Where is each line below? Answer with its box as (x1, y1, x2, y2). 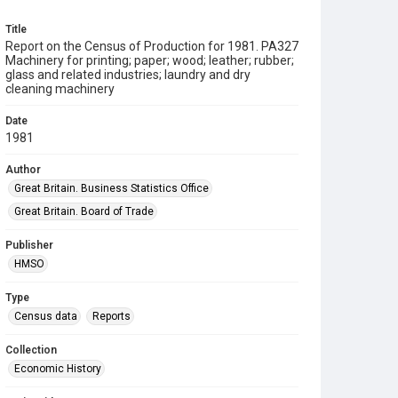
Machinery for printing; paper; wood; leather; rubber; (5, 53, 294, 68)
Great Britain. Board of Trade (14, 205, 154, 218)
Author (5, 163, 41, 176)
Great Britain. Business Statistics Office (14, 182, 209, 195)
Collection (5, 344, 57, 356)
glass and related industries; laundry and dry (5, 68, 251, 82)
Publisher (5, 239, 53, 251)
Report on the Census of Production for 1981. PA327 (5, 39, 298, 53)
